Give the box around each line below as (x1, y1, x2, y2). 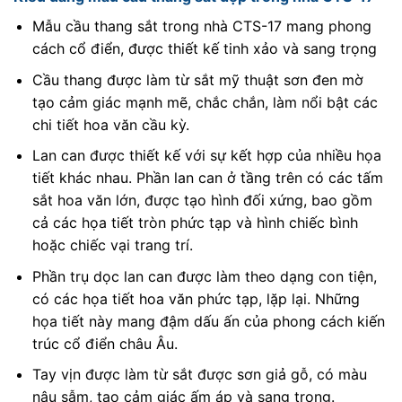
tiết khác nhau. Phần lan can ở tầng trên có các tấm (31, 169, 383, 188)
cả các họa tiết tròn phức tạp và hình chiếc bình (31, 214, 358, 232)
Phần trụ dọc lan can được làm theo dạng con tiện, (31, 267, 377, 285)
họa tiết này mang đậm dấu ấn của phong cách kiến (31, 311, 385, 330)
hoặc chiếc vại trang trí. (31, 236, 193, 255)
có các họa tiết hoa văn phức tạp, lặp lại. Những (31, 289, 360, 308)
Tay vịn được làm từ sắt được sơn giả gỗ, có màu (31, 365, 367, 384)
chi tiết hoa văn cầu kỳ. (31, 115, 189, 134)
